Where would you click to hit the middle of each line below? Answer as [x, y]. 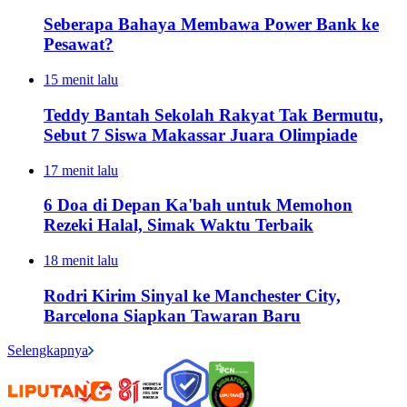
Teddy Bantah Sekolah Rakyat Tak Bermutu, [213, 114]
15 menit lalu [81, 80]
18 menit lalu [81, 260]
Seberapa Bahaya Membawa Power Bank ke [211, 25]
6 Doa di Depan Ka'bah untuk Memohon [198, 205]
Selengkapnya [48, 351]
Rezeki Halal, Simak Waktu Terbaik [179, 225]
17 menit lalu [81, 170]
